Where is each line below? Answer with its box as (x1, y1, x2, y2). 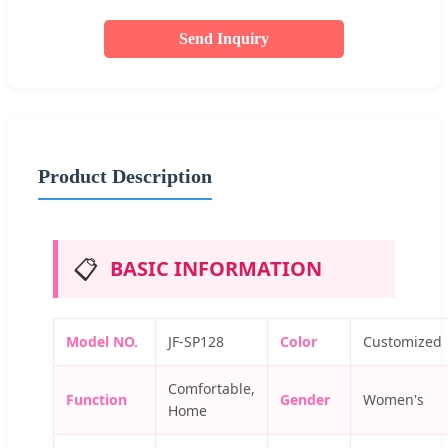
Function (66, 389, 127, 409)
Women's (363, 389, 424, 409)
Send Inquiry (179, 29, 269, 47)
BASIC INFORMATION (110, 254, 322, 282)
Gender (280, 389, 330, 409)
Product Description (38, 164, 212, 187)
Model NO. (66, 331, 138, 351)
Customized (363, 331, 442, 351)
